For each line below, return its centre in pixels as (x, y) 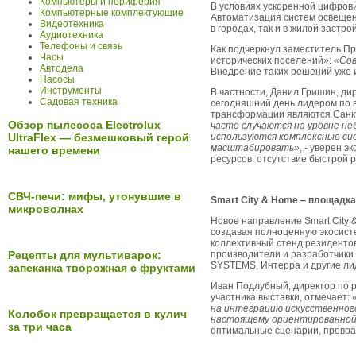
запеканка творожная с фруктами (102, 268)
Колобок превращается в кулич (97, 314)
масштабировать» (255, 148)
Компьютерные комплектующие (112, 13)
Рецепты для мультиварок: (85, 255)
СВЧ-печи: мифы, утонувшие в (95, 197)
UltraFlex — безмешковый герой (99, 138)
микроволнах (46, 209)
